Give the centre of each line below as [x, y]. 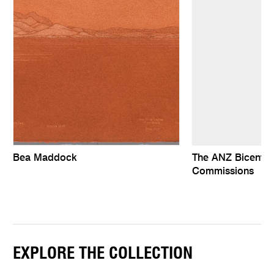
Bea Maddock [45, 158]
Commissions [223, 172]
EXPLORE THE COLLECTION [103, 253]
